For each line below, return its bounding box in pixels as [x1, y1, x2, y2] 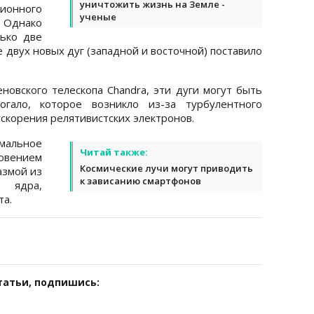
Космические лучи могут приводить [80, 161, 253, 175]
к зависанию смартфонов [80, 174, 201, 187]
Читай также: [80, 145, 148, 158]
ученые [80, 10, 116, 23]
